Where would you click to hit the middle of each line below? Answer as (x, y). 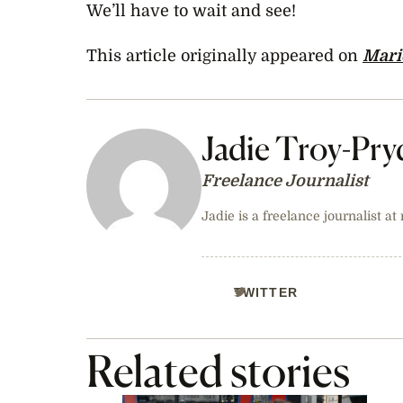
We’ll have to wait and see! (191, 11)
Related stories (218, 372)
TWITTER (266, 293)
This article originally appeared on (224, 56)
